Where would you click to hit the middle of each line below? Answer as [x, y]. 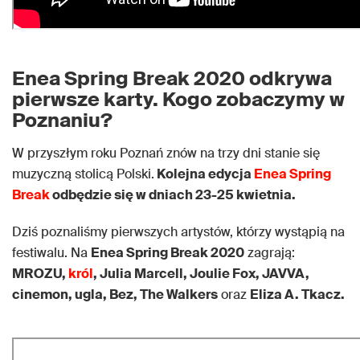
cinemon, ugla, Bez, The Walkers [115, 295]
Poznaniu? [62, 120]
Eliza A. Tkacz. [297, 295]
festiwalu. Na [51, 253]
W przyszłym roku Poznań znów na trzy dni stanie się [166, 153]
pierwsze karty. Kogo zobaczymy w [178, 99]
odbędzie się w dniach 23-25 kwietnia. [173, 195]
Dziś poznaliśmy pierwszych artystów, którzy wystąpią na [178, 232]
